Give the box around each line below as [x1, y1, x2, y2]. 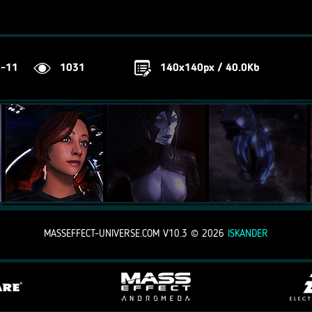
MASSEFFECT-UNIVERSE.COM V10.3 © [44, 229, 202, 240]
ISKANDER [228, 229, 268, 240]
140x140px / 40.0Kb [160, 63, 260, 74]
